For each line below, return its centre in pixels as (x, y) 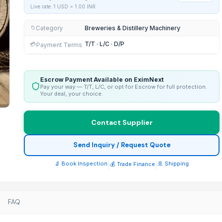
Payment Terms (59, 45)
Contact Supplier (122, 122)
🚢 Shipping (173, 163)
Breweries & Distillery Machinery (133, 28)
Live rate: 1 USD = (53, 6)
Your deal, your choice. (72, 93)
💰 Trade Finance (133, 164)
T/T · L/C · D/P (105, 44)
